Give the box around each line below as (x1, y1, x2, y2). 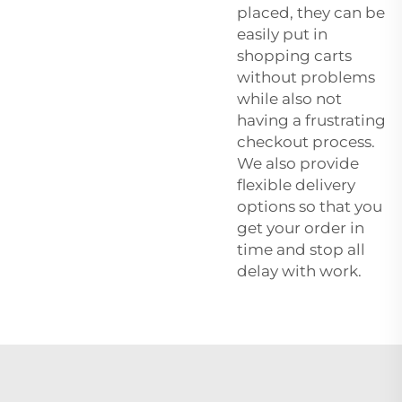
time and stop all (237, 240, 365, 258)
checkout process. (237, 132, 375, 151)
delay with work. (237, 261, 362, 280)
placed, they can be (237, 3, 385, 22)
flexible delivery (237, 175, 355, 194)
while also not (237, 89, 342, 108)
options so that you (237, 197, 382, 215)
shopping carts (237, 46, 352, 65)
